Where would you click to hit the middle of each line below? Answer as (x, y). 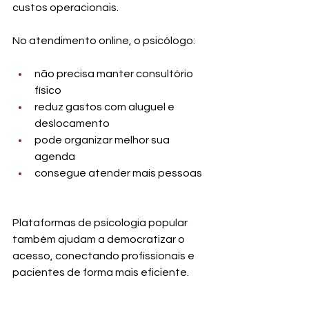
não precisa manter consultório (115, 74)
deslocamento (72, 124)
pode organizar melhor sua (103, 140)
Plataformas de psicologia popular (101, 223)
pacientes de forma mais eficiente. (101, 273)
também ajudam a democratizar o (100, 240)
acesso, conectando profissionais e (104, 256)
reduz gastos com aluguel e (106, 107)
